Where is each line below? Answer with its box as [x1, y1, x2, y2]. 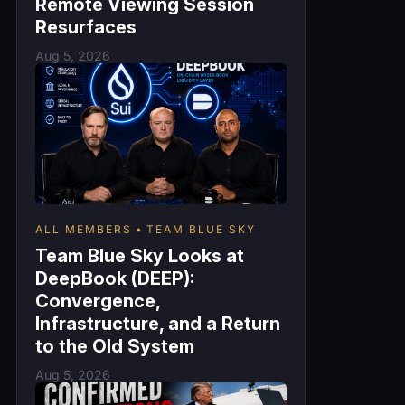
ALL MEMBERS [35, 221, 132, 236]
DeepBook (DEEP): [35, 267, 194, 289]
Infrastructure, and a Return [35, 312, 280, 334]
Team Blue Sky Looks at [35, 244, 244, 267]
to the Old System [35, 334, 194, 357]
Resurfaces [35, 15, 137, 38]
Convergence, [35, 289, 160, 312]
